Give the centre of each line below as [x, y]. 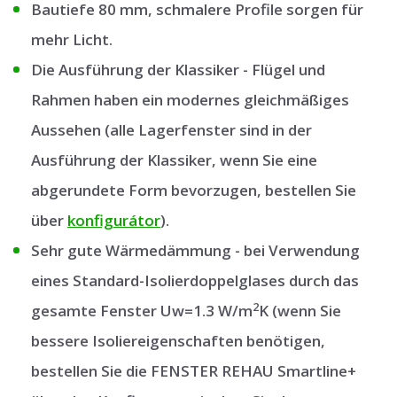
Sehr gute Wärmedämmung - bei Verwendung [195, 251]
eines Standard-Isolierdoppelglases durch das [195, 281]
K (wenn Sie [300, 311]
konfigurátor [114, 221]
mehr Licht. [72, 40]
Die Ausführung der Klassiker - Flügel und [178, 70]
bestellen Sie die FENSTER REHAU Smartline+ [194, 371]
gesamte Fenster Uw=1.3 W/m [142, 311]
